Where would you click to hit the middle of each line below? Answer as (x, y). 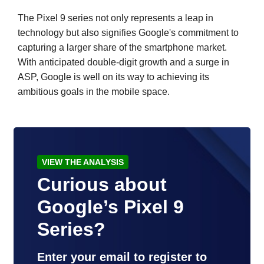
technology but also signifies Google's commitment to (128, 32)
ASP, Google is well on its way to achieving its (113, 77)
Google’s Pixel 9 (110, 207)
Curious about (102, 184)
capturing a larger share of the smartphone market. (122, 47)
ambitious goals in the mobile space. (94, 91)
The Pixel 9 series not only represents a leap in (115, 18)
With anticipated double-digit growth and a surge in (123, 62)
